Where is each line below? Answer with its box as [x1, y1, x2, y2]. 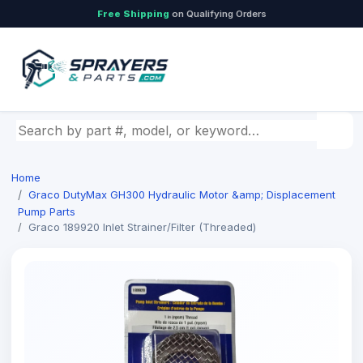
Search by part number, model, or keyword [15, 121, 285, 137]
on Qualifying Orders [169, 8, 267, 19]
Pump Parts [18, 205, 75, 218]
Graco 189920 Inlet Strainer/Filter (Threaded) [28, 220, 256, 233]
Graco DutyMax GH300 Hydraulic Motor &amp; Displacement [28, 188, 335, 201]
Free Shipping [96, 8, 169, 19]
